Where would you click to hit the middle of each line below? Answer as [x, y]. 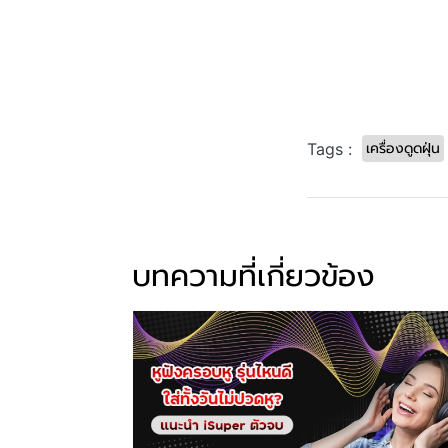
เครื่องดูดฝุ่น [403, 149]
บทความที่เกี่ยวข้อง [253, 276]
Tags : [329, 148]
